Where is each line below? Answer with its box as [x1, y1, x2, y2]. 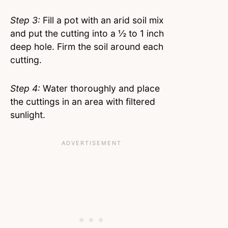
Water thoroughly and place [40, 82, 160, 94]
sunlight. [10, 109, 48, 120]
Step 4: [10, 82, 40, 94]
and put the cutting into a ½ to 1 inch [10, 27, 164, 39]
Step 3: [10, 14, 40, 25]
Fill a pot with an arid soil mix [40, 14, 164, 25]
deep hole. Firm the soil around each [10, 41, 163, 52]
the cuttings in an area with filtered [10, 96, 155, 107]
